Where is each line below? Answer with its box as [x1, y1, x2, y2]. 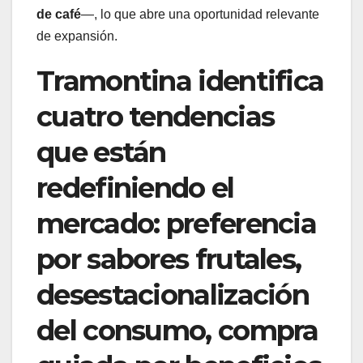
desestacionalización [36, 277, 309, 312]
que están [36, 135, 166, 169]
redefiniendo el [36, 170, 234, 205]
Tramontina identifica [36, 63, 324, 98]
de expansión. [36, 28, 117, 43]
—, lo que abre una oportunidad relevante [81, 6, 319, 21]
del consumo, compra [36, 313, 318, 348]
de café [36, 6, 81, 21]
